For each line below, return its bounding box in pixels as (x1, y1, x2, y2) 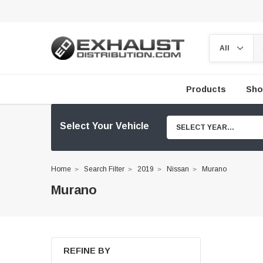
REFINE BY (63, 246, 110, 255)
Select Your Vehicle (60, 120, 149, 131)
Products (186, 85, 226, 94)
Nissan (167, 165, 189, 173)
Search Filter (84, 165, 124, 173)
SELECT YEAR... (176, 123, 234, 131)
